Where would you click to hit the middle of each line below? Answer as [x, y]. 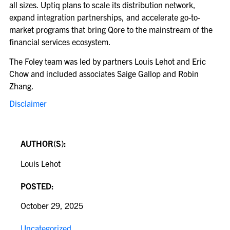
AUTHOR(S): [43, 143]
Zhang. [21, 86]
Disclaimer [28, 103]
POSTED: [37, 186]
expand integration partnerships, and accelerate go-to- [104, 17]
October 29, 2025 [52, 206]
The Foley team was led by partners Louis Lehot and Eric [107, 61]
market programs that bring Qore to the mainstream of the [111, 29]
